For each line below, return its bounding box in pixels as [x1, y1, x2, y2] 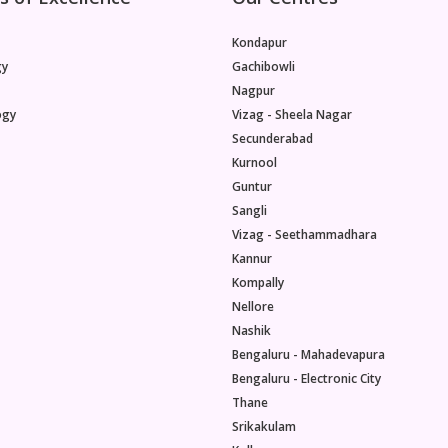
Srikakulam [232, 417, 296, 435]
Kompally [232, 273, 284, 291]
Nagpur [232, 81, 275, 99]
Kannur [232, 249, 272, 267]
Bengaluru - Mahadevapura [232, 345, 385, 363]
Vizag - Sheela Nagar [232, 105, 352, 123]
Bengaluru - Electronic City [232, 369, 381, 387]
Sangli [232, 201, 267, 219]
